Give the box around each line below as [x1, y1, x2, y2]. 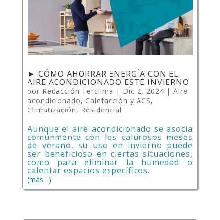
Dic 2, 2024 [122, 86, 164, 96]
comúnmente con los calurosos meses [27, 131, 193, 142]
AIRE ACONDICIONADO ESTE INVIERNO [27, 76, 189, 87]
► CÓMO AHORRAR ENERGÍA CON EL [27, 68, 179, 79]
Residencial [81, 105, 122, 114]
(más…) [27, 174, 51, 184]
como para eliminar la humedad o [27, 156, 193, 167]
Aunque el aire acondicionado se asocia [27, 123, 193, 134]
